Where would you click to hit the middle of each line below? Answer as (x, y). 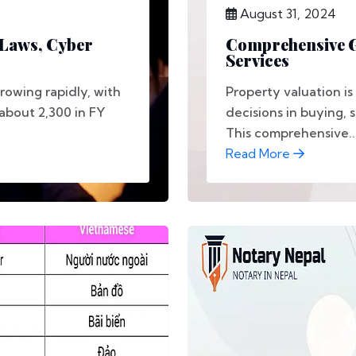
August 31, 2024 (286, 14)
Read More (259, 153)
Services (257, 60)
